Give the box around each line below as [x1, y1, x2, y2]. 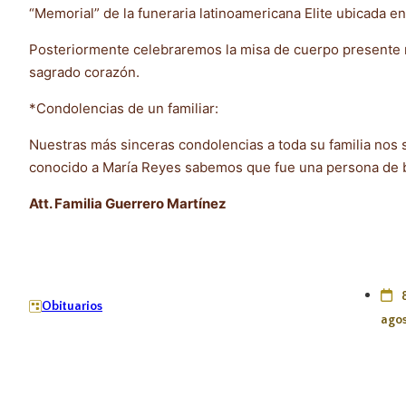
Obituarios [42, 299, 102, 314]
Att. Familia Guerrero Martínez [29, 194, 227, 212]
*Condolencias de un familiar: [29, 99, 218, 117]
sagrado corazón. [29, 63, 140, 81]
